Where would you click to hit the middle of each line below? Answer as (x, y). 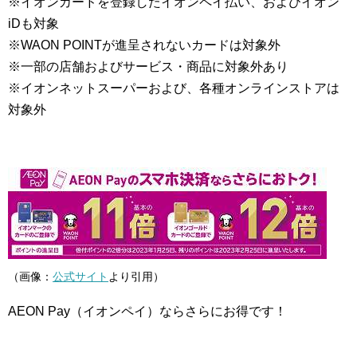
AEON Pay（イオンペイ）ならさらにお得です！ (147, 311)
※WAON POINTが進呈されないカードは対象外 (144, 45)
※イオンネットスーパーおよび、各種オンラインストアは (174, 88)
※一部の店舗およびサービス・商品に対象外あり (148, 66)
